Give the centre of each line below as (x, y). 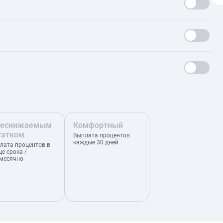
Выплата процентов (102, 135)
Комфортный (98, 125)
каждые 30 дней (96, 142)
